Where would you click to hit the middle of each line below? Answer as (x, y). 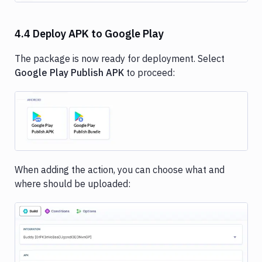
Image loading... (131, 120)
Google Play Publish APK (69, 72)
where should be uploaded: (73, 184)
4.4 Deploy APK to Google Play (89, 33)
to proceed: (149, 72)
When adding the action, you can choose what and (120, 170)
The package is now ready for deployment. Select (120, 58)
